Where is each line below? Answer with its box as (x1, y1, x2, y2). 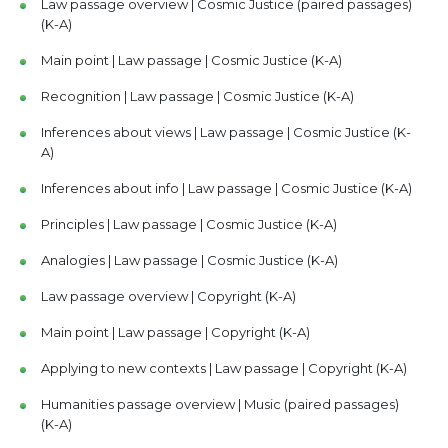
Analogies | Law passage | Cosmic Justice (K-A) (40, 252, 338, 268)
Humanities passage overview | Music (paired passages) (40, 396, 399, 412)
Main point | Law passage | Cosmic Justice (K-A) (40, 52, 342, 68)
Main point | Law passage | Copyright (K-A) (40, 324, 310, 340)
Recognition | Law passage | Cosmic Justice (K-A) (40, 88, 354, 104)
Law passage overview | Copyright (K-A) (40, 288, 296, 304)
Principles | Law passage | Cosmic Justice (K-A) (40, 216, 337, 232)
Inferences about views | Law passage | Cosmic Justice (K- (40, 124, 411, 140)
